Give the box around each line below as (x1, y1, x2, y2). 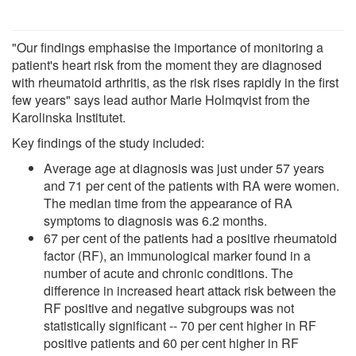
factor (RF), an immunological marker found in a (44, 246, 311, 265)
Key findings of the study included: (12, 133, 204, 152)
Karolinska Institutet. (12, 107, 126, 126)
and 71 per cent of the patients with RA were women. (44, 176, 339, 195)
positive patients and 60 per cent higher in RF (44, 333, 299, 352)
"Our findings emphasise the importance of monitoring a (12, 37, 323, 56)
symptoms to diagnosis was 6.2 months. (44, 211, 267, 230)
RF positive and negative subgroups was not (44, 298, 294, 317)
